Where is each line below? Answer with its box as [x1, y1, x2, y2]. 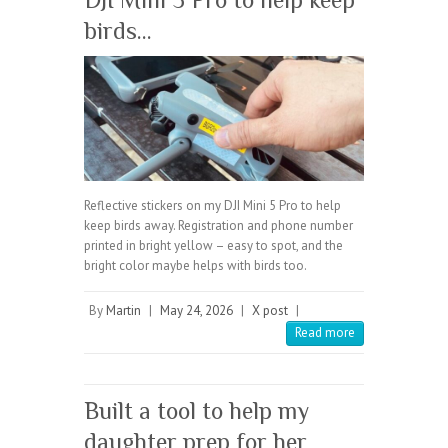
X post [252, 302, 288, 320]
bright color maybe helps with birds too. [84, 257, 307, 275]
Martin [106, 302, 141, 320]
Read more [295, 324, 355, 342]
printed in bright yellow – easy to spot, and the [84, 237, 343, 255]
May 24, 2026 [160, 302, 233, 320]
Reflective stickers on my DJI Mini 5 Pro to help [84, 197, 341, 215]
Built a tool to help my [84, 397, 309, 425]
